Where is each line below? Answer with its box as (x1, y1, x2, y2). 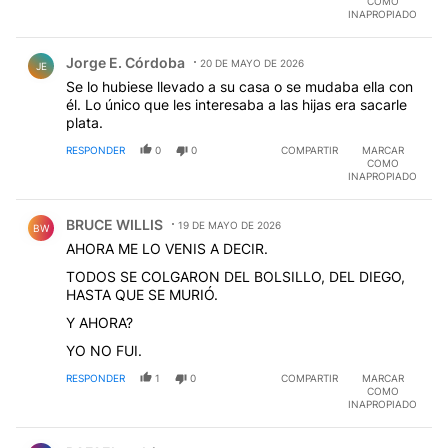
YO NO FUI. (66, 342, 142, 360)
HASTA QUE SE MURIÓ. (66, 286, 218, 304)
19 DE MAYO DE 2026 (178, 219, 281, 232)
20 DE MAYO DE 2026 (200, 57, 304, 70)
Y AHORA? (66, 314, 133, 332)
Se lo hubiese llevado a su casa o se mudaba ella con (66, 78, 413, 96)
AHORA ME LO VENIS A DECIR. (66, 240, 268, 258)
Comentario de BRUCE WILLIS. (16, 200, 248, 220)
